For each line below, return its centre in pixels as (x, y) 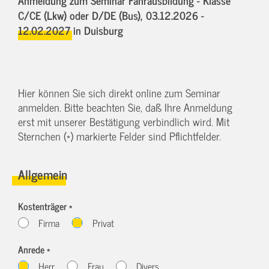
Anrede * (34, 249)
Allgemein (43, 174)
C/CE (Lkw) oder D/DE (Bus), (82, 15)
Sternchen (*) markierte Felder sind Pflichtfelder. (119, 136)
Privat (103, 222)
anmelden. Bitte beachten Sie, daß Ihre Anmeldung (125, 107)
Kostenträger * (45, 206)
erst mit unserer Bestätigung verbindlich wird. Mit (124, 121)
